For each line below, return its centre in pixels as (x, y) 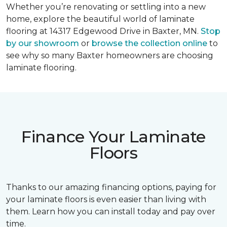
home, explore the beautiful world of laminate (100, 19)
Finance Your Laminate (113, 137)
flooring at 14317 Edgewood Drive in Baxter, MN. (103, 31)
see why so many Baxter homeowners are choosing (110, 55)
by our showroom (43, 43)
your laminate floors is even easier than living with (106, 199)
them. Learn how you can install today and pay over (111, 212)
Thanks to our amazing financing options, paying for (111, 187)
